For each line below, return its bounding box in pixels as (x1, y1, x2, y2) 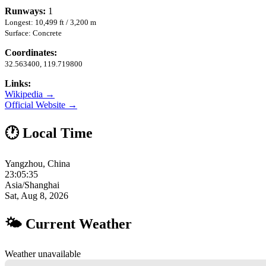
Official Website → (5, 99, 77, 110)
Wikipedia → (5, 88, 55, 99)
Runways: (5, 5, 46, 16)
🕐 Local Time (5, 125, 93, 141)
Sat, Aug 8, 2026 (5, 190, 68, 201)
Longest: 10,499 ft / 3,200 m (5, 17, 96, 27)
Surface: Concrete (5, 28, 62, 37)
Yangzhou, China (5, 158, 70, 169)
